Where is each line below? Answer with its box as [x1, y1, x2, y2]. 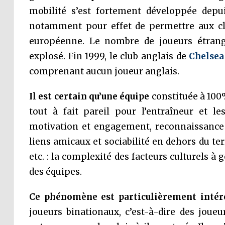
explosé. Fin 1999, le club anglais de [29, 51, 189, 62]
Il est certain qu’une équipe [29, 91, 150, 102]
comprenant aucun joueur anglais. [29, 66, 179, 77]
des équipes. [29, 166, 82, 177]
